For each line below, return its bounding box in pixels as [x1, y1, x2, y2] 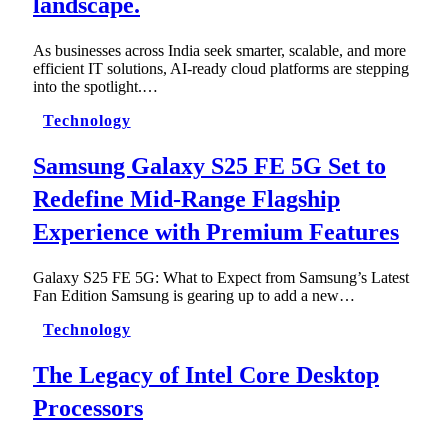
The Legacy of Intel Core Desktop [33, 361, 379, 388]
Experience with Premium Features [33, 218, 399, 245]
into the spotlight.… [33, 77, 158, 95]
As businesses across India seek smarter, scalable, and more [33, 41, 406, 59]
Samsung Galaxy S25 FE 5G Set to [33, 152, 386, 179]
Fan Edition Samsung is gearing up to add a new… [33, 286, 355, 304]
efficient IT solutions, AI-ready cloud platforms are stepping [33, 59, 409, 77]
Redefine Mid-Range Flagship [33, 185, 340, 212]
